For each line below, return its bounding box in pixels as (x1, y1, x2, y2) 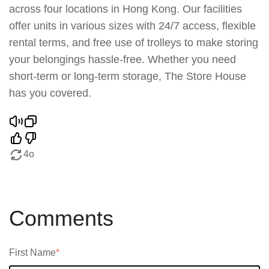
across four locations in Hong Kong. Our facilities (9, 3, 242, 16)
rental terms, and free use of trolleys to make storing (9, 37, 258, 49)
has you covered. (9, 87, 91, 100)
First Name (9, 247, 56, 258)
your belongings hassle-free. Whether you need (9, 53, 236, 66)
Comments (9, 206, 113, 231)
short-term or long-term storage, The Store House (9, 70, 246, 83)
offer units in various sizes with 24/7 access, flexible (9, 20, 256, 32)
